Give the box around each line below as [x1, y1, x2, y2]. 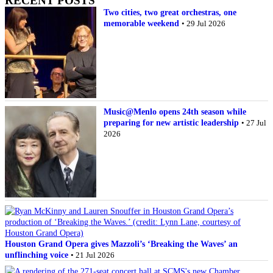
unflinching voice [5, 250, 68, 260]
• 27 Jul [241, 118, 266, 128]
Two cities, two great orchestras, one [104, 7, 236, 18]
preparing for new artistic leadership [104, 118, 239, 128]
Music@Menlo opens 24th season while [104, 107, 246, 117]
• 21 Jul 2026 [71, 250, 115, 260]
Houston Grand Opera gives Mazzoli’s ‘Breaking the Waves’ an [5, 239, 238, 249]
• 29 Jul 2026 [182, 19, 225, 29]
